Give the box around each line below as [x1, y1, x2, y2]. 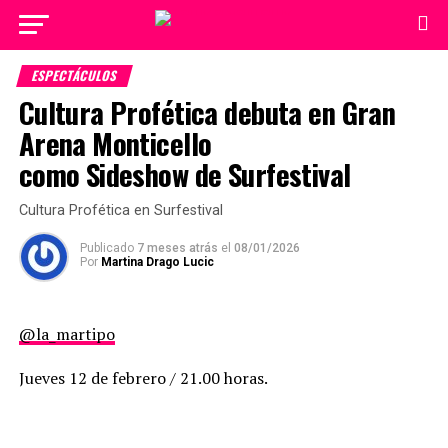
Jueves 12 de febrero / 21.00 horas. [18, 367, 268, 389]
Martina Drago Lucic [100, 255, 214, 269]
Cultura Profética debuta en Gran [18, 91, 396, 133]
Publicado [79, 241, 134, 255]
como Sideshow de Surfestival [18, 153, 357, 195]
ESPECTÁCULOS [29, 66, 120, 85]
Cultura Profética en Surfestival [18, 202, 223, 219]
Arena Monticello [18, 122, 212, 164]
